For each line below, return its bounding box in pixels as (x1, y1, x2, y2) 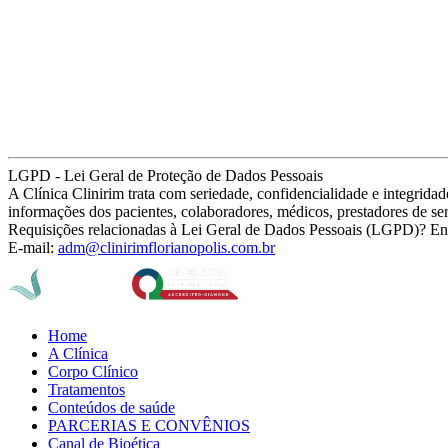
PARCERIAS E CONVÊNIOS (48, 416, 250, 434)
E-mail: (8, 238, 58, 256)
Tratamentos (48, 380, 125, 398)
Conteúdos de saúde (48, 398, 175, 416)
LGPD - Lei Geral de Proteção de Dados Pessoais (8, 166, 323, 184)
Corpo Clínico (48, 362, 138, 380)
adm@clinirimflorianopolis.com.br (58, 238, 275, 256)
